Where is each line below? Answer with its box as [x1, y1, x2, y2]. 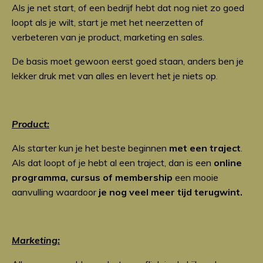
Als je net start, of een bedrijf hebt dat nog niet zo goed [12, 1, 244, 14]
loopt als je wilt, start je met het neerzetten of [12, 16, 204, 28]
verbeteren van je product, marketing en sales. [12, 31, 207, 43]
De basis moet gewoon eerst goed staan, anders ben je [12, 55, 244, 67]
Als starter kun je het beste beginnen [12, 141, 169, 154]
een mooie [173, 171, 218, 183]
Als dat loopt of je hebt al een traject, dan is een [12, 156, 214, 168]
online [214, 156, 242, 168]
